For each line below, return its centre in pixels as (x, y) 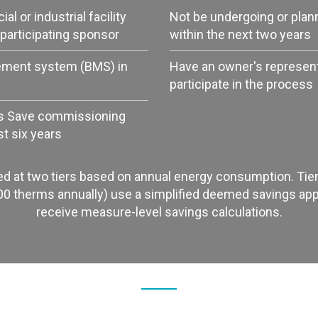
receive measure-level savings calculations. (159, 212)
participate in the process (241, 84)
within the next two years (240, 34)
